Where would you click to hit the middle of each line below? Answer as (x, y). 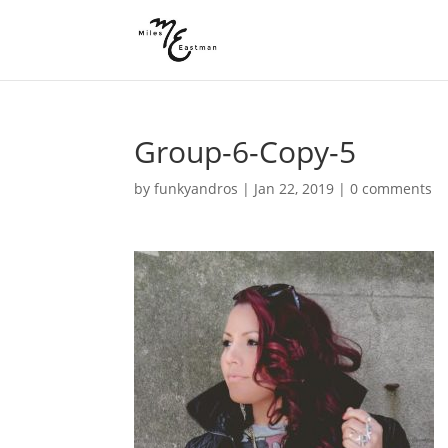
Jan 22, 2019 (294, 188)
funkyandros (196, 188)
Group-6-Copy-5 (245, 151)
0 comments (391, 188)
